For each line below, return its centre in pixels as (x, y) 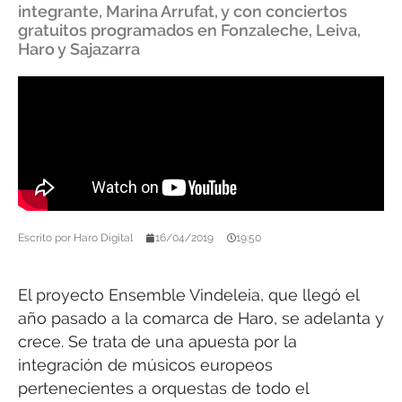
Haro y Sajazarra (79, 49)
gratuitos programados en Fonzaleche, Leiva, (189, 30)
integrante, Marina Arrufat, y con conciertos (183, 11)
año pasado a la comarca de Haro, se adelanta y (201, 318)
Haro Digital (102, 238)
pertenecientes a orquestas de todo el (163, 388)
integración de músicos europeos (145, 365)
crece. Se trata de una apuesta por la (157, 341)
